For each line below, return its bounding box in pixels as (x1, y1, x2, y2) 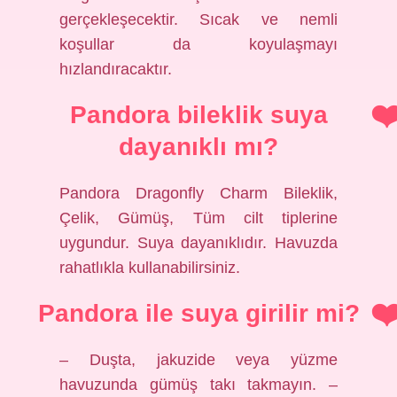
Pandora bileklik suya (69, 101, 328, 128)
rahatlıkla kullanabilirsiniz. (59, 259, 241, 276)
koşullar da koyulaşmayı (59, 35, 338, 53)
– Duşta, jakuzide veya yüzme (59, 351, 338, 369)
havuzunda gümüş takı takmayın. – (59, 376, 338, 393)
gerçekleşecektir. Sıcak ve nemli (59, 11, 338, 28)
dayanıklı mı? (119, 133, 278, 160)
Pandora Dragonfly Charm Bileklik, (59, 184, 338, 202)
